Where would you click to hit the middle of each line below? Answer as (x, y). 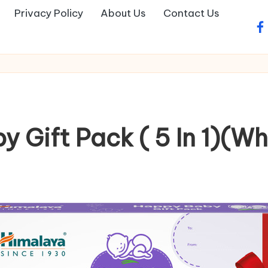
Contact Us (191, 13)
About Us (123, 13)
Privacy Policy (49, 13)
